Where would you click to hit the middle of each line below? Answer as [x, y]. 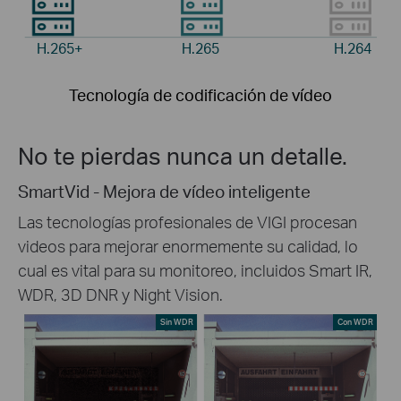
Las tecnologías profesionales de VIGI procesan [188, 221]
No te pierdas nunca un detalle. [183, 155]
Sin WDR [176, 321]
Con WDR [355, 321]
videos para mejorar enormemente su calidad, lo [188, 245]
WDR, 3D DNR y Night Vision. [120, 294]
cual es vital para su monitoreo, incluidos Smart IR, [195, 269]
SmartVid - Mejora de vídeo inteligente [164, 191]
